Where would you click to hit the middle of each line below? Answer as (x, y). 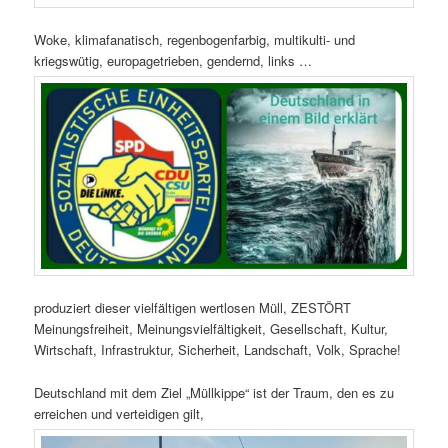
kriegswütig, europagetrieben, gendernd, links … (173, 61)
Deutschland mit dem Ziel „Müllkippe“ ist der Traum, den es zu (214, 392)
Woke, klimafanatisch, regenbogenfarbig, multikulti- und (195, 40)
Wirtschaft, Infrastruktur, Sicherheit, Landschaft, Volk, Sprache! (218, 350)
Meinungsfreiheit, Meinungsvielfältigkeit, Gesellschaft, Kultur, (211, 329)
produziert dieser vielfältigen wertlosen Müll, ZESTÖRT (193, 308)
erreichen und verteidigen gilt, (119, 413)
